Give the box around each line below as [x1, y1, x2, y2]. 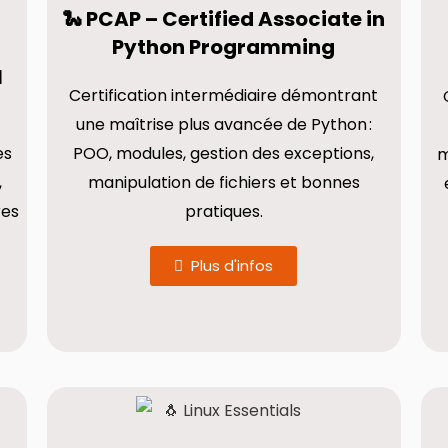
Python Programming [112, 33, 336, 61]
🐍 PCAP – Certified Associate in [62, 5, 386, 33]
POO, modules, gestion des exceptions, [73, 142, 375, 165]
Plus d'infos [191, 255, 274, 276]
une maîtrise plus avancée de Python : [75, 113, 372, 136]
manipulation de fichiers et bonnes [87, 171, 360, 194]
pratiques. [184, 200, 263, 223]
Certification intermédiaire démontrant [69, 84, 379, 107]
